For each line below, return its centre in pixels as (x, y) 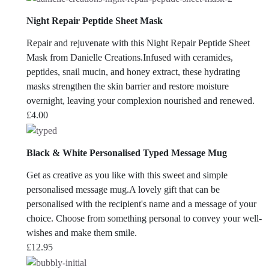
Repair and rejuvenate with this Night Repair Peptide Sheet (138, 43)
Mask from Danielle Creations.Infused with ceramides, (130, 58)
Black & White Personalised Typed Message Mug (127, 153)
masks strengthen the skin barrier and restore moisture (128, 86)
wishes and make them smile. (82, 233)
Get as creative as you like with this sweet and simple (127, 175)
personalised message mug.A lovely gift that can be (123, 190)
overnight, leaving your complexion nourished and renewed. (141, 101)
